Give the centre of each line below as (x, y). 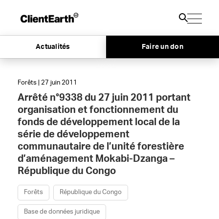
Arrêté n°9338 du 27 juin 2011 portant (104, 98)
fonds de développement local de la (99, 122)
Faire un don (162, 47)
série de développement (73, 134)
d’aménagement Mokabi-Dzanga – (96, 159)
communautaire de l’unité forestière (101, 147)
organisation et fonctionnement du (98, 110)
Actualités (53, 47)
